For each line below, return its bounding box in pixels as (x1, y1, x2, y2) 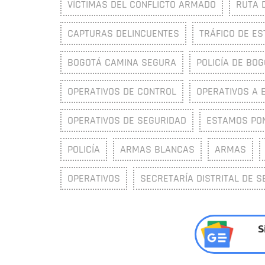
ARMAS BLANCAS (120, 142, 195, 156)
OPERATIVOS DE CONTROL (67, 84, 176, 98)
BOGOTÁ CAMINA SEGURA (67, 55, 176, 69)
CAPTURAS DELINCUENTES (67, 26, 179, 40)
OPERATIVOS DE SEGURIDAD (67, 113, 186, 127)
